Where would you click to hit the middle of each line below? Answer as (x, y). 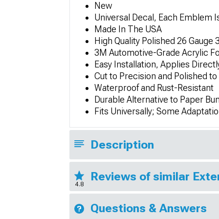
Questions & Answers (149, 208)
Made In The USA (128, 29)
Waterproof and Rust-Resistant (154, 88)
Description (122, 145)
